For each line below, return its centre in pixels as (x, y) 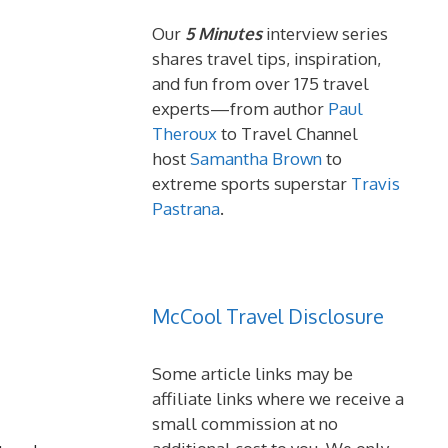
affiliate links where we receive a (278, 398)
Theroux (184, 133)
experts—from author (240, 108)
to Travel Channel (287, 133)
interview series (325, 33)
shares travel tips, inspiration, (266, 58)
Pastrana (186, 208)
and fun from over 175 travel (260, 83)
